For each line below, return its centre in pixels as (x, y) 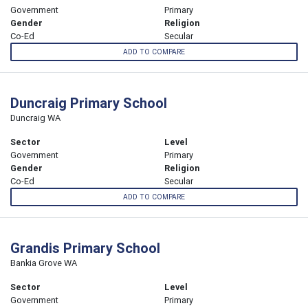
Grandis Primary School (85, 248)
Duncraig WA (35, 118)
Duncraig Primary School (89, 103)
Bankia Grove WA (44, 263)
